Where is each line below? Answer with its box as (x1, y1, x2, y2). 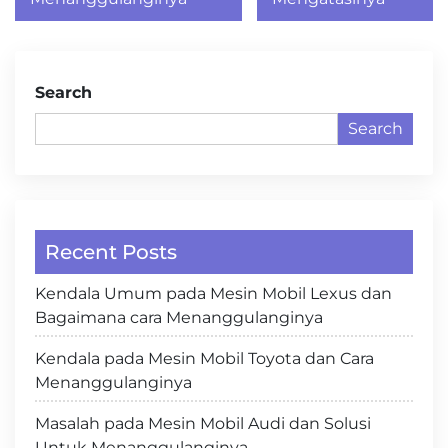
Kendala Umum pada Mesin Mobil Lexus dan (35, 284, 392, 303)
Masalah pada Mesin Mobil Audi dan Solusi (35, 414, 371, 433)
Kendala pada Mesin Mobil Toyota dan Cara (35, 349, 374, 368)
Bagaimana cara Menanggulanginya (35, 308, 323, 327)
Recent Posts (45, 240, 177, 264)
